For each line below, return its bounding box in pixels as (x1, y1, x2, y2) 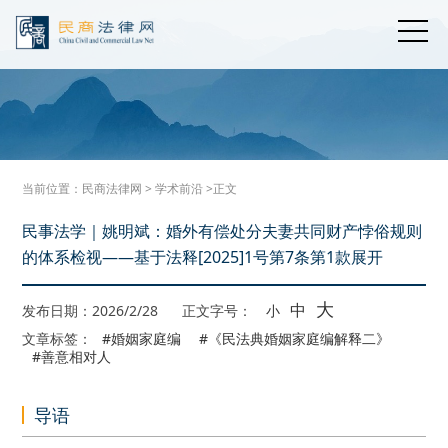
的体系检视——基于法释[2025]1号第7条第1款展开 (22, 246, 384, 268)
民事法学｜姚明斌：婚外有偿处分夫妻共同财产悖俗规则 (22, 220, 423, 242)
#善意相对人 (32, 347, 112, 366)
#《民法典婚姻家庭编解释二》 (199, 329, 391, 348)
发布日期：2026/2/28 (22, 301, 163, 320)
